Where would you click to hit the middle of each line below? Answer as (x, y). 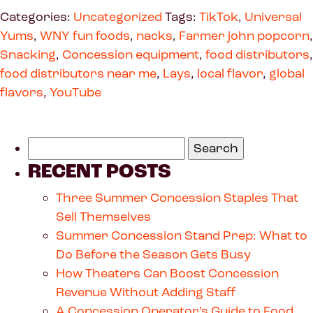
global (287, 73)
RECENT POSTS (100, 171)
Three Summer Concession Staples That (177, 197)
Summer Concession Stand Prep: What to (182, 235)
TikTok (219, 16)
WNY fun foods (85, 35)
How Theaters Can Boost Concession (167, 273)
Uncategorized (118, 16)
